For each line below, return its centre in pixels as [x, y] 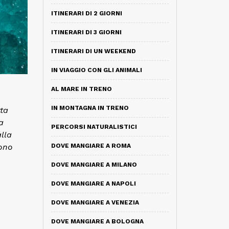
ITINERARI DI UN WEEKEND [93, 51]
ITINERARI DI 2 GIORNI [86, 13]
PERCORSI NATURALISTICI [94, 127]
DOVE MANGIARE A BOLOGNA [97, 221]
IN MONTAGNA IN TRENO [90, 108]
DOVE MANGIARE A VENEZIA [95, 202]
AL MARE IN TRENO [81, 89]
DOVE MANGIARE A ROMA [91, 146]
